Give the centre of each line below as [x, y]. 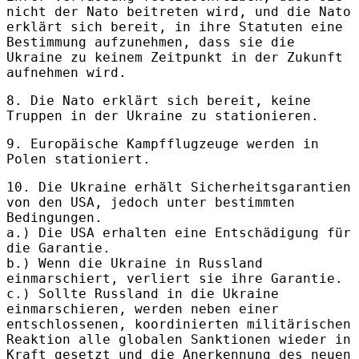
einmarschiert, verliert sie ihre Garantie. [175, 278]
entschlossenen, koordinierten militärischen [179, 324]
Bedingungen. [54, 217]
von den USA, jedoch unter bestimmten [151, 202]
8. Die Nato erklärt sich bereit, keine [159, 100]
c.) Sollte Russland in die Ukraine [143, 293]
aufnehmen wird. [67, 72]
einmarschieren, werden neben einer [143, 309]
